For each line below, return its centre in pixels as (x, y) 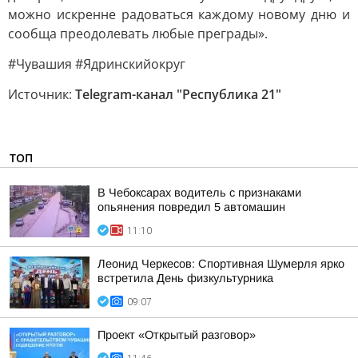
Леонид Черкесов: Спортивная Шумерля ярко (221, 264)
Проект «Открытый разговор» (177, 335)
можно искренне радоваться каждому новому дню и (179, 14)
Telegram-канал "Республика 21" (178, 94)
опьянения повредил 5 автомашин (191, 207)
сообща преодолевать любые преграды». (138, 34)
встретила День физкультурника (185, 278)
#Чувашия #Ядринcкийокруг (97, 64)
